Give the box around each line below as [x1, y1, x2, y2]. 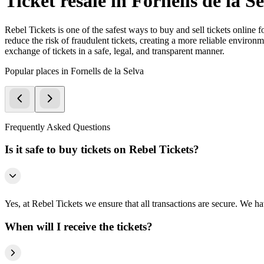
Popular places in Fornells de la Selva [5, 65, 144, 76]
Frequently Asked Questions [5, 121, 110, 132]
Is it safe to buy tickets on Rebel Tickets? [5, 143, 199, 156]
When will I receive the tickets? [5, 220, 153, 233]
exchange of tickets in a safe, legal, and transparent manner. [5, 45, 225, 56]
